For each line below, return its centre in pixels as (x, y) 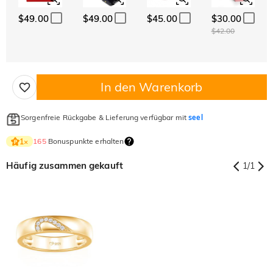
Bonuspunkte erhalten (85, 141)
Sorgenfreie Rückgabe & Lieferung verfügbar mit (105, 118)
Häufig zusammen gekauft (65, 166)
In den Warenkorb (152, 87)
